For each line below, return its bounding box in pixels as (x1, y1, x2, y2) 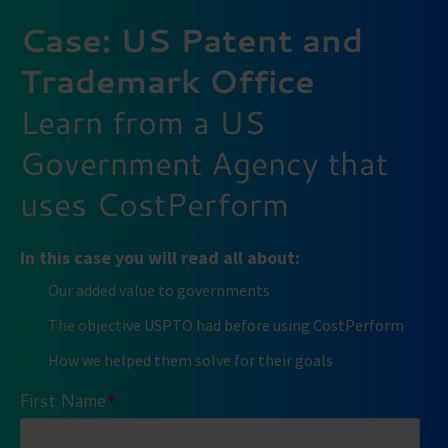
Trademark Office (20, 57, 315, 103)
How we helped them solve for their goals (47, 350, 333, 371)
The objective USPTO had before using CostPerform (47, 315, 404, 336)
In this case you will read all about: (20, 245, 300, 269)
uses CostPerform (20, 180, 289, 226)
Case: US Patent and (20, 16, 363, 62)
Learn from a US (20, 98, 265, 144)
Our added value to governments (47, 280, 270, 301)
